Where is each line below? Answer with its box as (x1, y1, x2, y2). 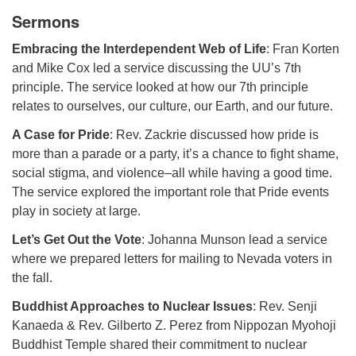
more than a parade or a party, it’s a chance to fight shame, (12, 147, 339, 161)
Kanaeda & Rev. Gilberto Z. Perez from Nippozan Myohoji (12, 319, 336, 332)
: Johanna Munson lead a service (141, 233, 327, 246)
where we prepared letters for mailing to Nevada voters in (12, 252, 332, 265)
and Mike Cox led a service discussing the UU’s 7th (12, 61, 301, 75)
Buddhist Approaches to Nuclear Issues (12, 300, 253, 313)
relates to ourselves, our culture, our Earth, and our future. (12, 99, 333, 113)
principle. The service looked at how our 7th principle (12, 80, 308, 94)
